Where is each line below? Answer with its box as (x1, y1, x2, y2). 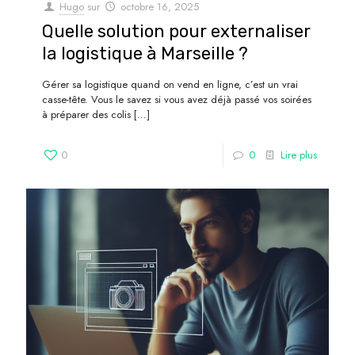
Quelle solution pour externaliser (42, 21, 311, 43)
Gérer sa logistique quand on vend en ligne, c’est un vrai (42, 77, 298, 93)
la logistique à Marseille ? (42, 43, 248, 65)
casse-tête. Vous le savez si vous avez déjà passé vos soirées (42, 92, 311, 108)
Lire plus (281, 147, 317, 163)
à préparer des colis (42, 107, 131, 123)
